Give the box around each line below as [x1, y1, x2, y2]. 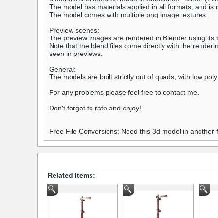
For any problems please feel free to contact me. [49, 89, 199, 97]
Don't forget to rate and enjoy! [49, 104, 141, 112]
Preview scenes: [49, 26, 99, 35]
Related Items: [48, 171, 95, 179]
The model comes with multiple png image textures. [49, 11, 208, 19]
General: [49, 65, 76, 73]
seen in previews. [49, 50, 103, 58]
